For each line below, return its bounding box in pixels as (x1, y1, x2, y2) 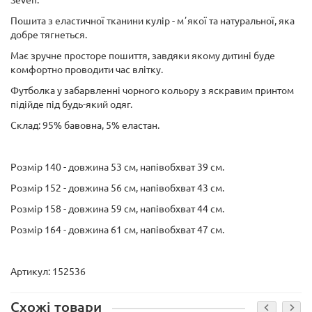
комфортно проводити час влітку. (10, 64, 163, 75)
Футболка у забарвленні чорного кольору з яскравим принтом (10, 85, 294, 96)
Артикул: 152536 (10, 266, 86, 277)
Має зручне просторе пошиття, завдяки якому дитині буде (10, 50, 275, 61)
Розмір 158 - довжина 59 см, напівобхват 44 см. (10, 203, 224, 214)
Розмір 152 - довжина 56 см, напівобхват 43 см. (10, 182, 224, 194)
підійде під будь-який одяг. (10, 99, 132, 110)
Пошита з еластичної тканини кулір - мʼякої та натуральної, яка (10, 15, 295, 26)
